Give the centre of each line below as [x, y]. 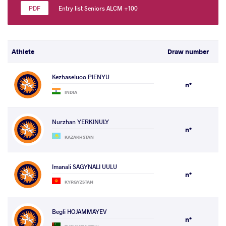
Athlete [23, 51]
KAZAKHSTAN [79, 137]
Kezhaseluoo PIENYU [81, 77]
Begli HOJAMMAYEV [79, 212]
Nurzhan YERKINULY [80, 122]
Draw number [188, 51]
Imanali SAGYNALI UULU [84, 167]
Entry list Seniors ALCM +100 [98, 8]
